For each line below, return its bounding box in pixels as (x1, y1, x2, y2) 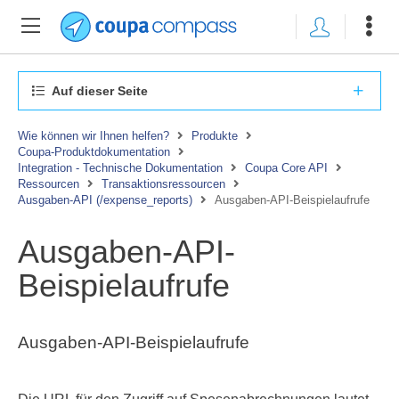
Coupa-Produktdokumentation (18, 145, 170, 159)
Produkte (191, 129, 238, 142)
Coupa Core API (245, 161, 328, 175)
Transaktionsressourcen (102, 177, 225, 191)
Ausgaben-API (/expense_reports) (18, 193, 192, 207)
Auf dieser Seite (49, 84, 148, 98)
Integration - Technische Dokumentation (18, 161, 223, 175)
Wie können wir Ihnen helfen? (18, 129, 169, 142)
